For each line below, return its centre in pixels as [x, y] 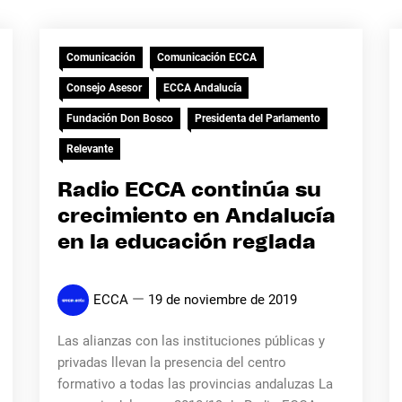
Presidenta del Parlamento [257, 118]
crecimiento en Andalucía [196, 217]
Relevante [89, 149]
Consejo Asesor [104, 88]
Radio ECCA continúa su [189, 191]
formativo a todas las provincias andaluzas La [195, 384]
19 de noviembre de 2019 [222, 300]
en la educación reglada [186, 243]
